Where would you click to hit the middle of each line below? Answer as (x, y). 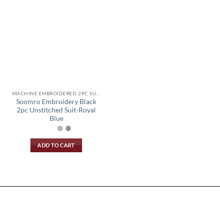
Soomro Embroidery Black (56, 101)
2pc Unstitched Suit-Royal (56, 110)
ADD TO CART (56, 145)
